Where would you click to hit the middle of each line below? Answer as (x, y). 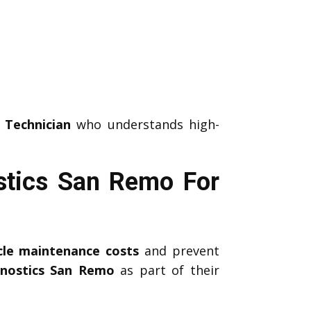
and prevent (179, 250)
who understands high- (145, 124)
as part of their (167, 270)
